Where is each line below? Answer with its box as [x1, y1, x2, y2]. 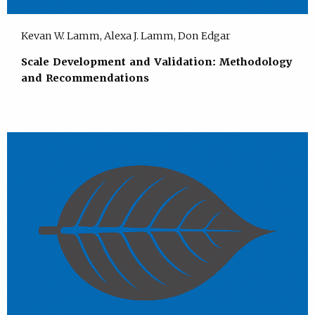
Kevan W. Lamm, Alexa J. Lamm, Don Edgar [20, 29, 231, 42]
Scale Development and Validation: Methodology [20, 56, 292, 69]
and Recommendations [20, 72, 149, 85]
